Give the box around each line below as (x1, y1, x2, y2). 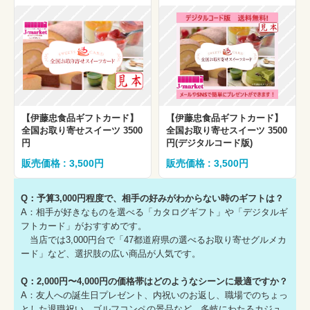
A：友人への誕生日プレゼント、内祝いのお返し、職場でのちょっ (21, 290, 288, 301)
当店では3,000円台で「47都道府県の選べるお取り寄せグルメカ (21, 235, 286, 246)
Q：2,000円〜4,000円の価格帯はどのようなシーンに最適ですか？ (21, 276, 288, 287)
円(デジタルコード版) (166, 137, 253, 148)
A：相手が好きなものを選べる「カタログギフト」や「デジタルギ (21, 207, 288, 218)
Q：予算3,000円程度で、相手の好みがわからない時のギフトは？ (21, 193, 284, 204)
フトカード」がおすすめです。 (21, 221, 147, 232)
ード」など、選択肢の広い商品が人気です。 (21, 248, 201, 259)
